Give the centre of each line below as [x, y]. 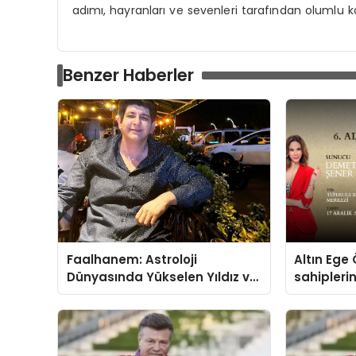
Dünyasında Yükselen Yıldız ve [162, 277]
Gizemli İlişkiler [112, 294]
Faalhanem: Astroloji [132, 259]
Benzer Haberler [128, 75]
